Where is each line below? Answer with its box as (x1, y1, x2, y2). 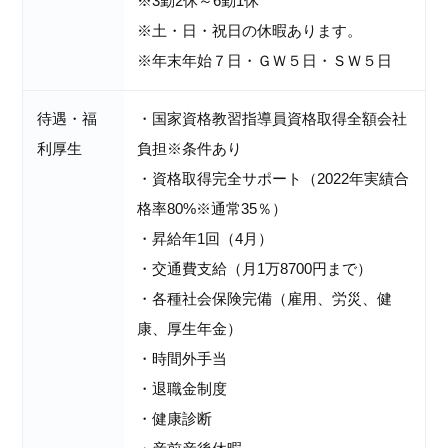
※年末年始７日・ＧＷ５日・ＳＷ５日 (137, 52, 393, 70)
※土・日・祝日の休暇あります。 (137, 22, 363, 40)
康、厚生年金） (137, 320, 243, 338)
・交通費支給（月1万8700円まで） (137, 260, 373, 278)
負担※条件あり (137, 140, 243, 158)
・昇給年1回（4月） (137, 230, 274, 248)
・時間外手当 (137, 350, 228, 368)
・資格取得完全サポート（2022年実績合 (137, 170, 410, 188)
